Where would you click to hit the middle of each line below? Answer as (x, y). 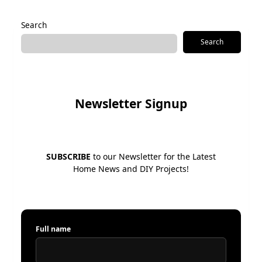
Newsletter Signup (131, 104)
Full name (53, 229)
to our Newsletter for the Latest (153, 156)
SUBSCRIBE (68, 156)
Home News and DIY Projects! (131, 168)
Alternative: (36, 18)
